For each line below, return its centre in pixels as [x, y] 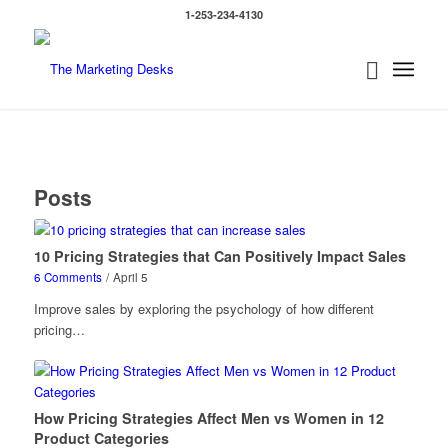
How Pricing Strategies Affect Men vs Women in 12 [208, 418]
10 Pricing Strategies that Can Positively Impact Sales [219, 256]
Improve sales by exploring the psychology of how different [203, 308]
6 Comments [67, 277]
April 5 [130, 277]
